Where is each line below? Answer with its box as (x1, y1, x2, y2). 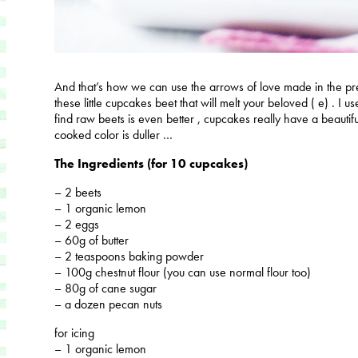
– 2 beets (54, 183, 101, 201)
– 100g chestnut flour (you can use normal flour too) (54, 263, 311, 280)
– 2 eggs (54, 215, 99, 233)
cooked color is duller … (54, 125, 173, 143)
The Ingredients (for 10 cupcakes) (54, 154, 248, 172)
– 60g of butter (54, 231, 129, 249)
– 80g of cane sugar (54, 279, 157, 296)
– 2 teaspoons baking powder (54, 247, 204, 265)
